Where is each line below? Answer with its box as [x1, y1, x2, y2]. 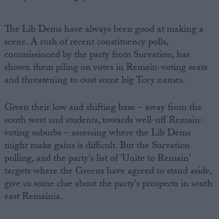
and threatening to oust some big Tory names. [4, 72, 185, 89]
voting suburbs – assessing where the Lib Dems [4, 125, 191, 142]
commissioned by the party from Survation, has [4, 47, 190, 64]
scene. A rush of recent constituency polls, [4, 34, 168, 51]
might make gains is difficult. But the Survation [4, 138, 190, 155]
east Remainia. [4, 189, 63, 206]
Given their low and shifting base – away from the [4, 100, 202, 117]
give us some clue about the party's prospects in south [4, 176, 213, 193]
